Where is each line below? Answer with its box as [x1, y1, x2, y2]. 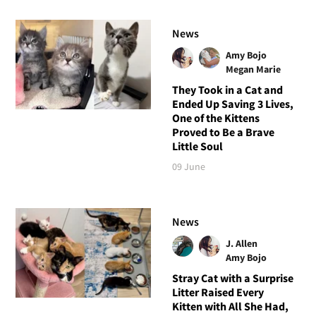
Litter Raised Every [171, 285, 264, 300]
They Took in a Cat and [171, 83, 283, 97]
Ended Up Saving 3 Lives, [171, 97, 293, 111]
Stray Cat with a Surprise [171, 271, 293, 286]
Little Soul [171, 139, 223, 154]
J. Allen [225, 237, 257, 250]
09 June [171, 160, 205, 174]
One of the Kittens [171, 111, 260, 126]
